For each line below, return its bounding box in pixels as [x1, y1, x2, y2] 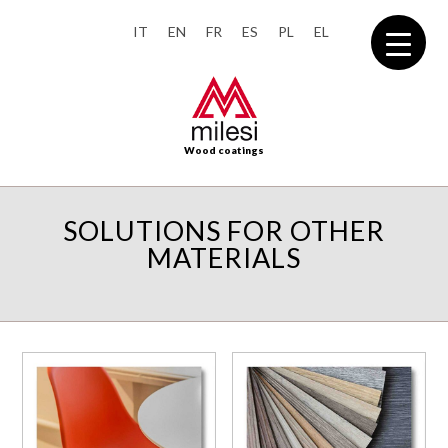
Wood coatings [184, 144, 264, 157]
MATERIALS [147, 241, 301, 275]
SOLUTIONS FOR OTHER [63, 214, 385, 248]
